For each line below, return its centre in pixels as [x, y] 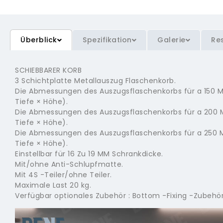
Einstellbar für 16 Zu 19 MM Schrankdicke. [89, 154]
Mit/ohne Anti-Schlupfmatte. [69, 165]
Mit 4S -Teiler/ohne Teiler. [63, 175]
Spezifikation [107, 40]
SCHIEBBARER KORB [48, 70]
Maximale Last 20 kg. [53, 185]
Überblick [39, 40]
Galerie [171, 40]
